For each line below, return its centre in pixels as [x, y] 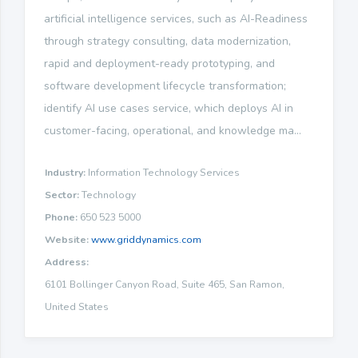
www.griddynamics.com [146, 239]
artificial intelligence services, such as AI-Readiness [176, 18]
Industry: [65, 172]
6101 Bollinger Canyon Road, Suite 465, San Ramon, [165, 284]
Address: [67, 262]
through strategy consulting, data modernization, [167, 41]
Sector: [62, 195]
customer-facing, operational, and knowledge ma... [173, 130]
